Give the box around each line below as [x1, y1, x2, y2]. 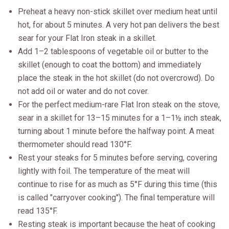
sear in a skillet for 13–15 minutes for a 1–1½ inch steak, [18, 112, 221, 123]
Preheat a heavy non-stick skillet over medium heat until [18, 6, 217, 16]
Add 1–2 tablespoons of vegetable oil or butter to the [18, 46, 209, 56]
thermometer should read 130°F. [18, 139, 132, 149]
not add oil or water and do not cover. [18, 86, 149, 96]
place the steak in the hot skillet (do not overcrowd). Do [18, 73, 215, 83]
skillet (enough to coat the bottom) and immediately [18, 59, 201, 70]
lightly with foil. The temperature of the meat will [18, 166, 190, 176]
